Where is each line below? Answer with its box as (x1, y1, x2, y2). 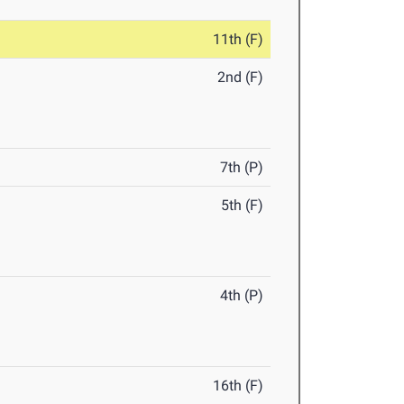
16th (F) (213, 377, 264, 394)
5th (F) (221, 197, 264, 214)
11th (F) (213, 31, 264, 48)
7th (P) (220, 159, 264, 176)
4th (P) (220, 287, 264, 304)
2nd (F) (217, 69, 264, 86)
